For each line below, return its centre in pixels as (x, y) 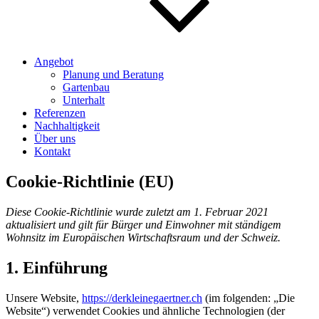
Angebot (54, 62)
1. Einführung (57, 267)
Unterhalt (84, 100)
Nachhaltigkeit (67, 126)
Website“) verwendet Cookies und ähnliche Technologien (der (145, 310)
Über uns (55, 138)
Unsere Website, (44, 298)
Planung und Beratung (113, 74)
